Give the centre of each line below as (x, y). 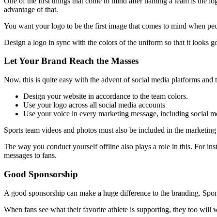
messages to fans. (30, 155)
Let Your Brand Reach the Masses (71, 61)
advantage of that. (32, 9)
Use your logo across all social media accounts (94, 105)
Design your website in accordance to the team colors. (106, 96)
